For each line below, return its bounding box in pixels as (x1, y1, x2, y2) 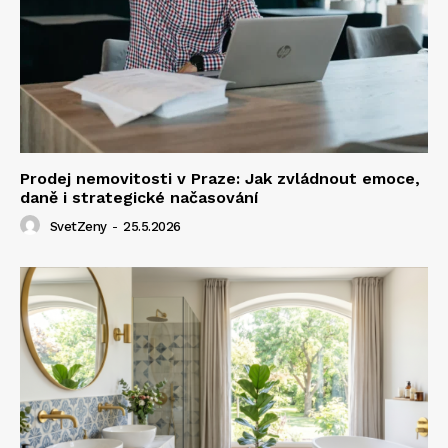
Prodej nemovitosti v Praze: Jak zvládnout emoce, (20, 168, 420, 188)
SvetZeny (49, 218, 107, 234)
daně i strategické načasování (20, 187, 258, 207)
